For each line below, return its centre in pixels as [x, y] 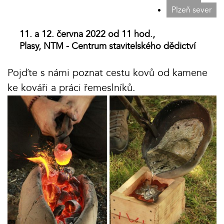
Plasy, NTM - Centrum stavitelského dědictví [107, 46]
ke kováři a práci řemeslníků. [73, 88]
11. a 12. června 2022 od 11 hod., [87, 34]
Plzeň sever [191, 10]
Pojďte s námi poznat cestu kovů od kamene [107, 73]
